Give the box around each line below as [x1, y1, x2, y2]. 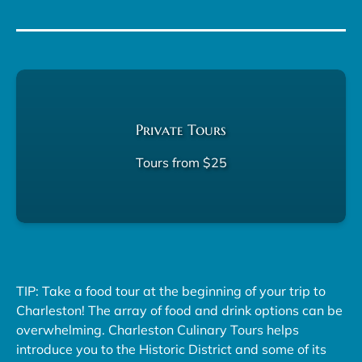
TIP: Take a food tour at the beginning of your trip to [16, 282, 326, 299]
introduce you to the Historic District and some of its [16, 340, 326, 357]
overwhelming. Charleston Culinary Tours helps [16, 321, 299, 338]
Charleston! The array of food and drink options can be [16, 301, 343, 318]
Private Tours [136, 120, 226, 139]
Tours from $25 [135, 154, 227, 170]
